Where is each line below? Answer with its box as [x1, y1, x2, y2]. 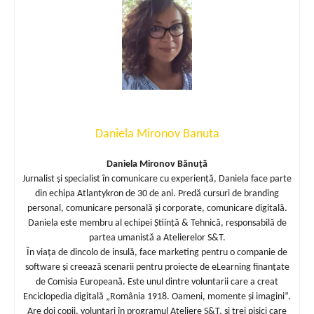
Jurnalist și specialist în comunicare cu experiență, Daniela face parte [22, 173, 292, 184]
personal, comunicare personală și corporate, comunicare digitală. [27, 203, 287, 214]
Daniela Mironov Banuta [95, 127, 219, 141]
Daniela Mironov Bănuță [107, 158, 207, 170]
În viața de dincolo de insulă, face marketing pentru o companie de [27, 247, 287, 258]
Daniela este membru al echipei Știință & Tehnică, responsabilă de [27, 217, 287, 228]
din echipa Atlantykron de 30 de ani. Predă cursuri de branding [35, 188, 279, 199]
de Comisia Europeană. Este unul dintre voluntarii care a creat [36, 276, 278, 287]
